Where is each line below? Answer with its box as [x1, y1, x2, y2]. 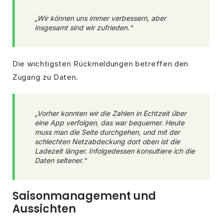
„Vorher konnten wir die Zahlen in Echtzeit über [35, 109, 186, 118]
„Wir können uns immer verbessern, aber [35, 14, 166, 23]
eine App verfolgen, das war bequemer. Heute [35, 118, 184, 127]
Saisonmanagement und [12, 188, 156, 204]
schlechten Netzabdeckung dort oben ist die [35, 137, 180, 146]
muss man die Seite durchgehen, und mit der [35, 128, 180, 137]
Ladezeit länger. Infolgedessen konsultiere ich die [35, 147, 195, 156]
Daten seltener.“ [35, 156, 86, 165]
